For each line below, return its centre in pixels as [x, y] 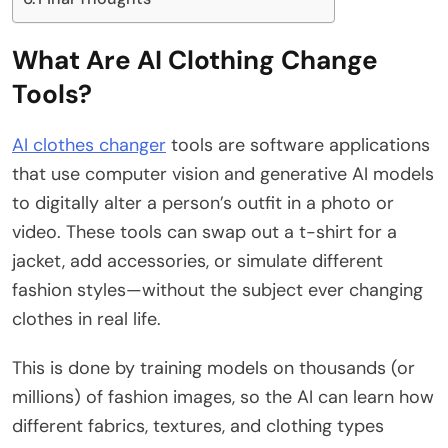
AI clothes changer [89, 144]
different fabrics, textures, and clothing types [198, 425]
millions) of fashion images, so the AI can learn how [223, 396]
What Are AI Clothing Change [195, 59]
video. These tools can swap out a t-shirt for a [204, 231]
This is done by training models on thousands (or [213, 367]
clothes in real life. [86, 318]
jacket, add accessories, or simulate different [197, 260]
